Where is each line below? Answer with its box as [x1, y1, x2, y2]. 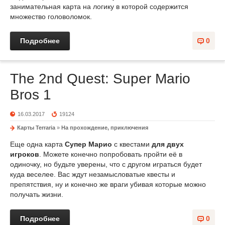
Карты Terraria [17, 125, 55, 131]
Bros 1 [10, 87, 51, 102]
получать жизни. [10, 190, 63, 198]
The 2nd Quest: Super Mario [10, 71, 190, 86]
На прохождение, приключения [61, 125, 148, 131]
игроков [10, 150, 39, 158]
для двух [152, 140, 184, 148]
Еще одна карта [10, 140, 65, 148]
